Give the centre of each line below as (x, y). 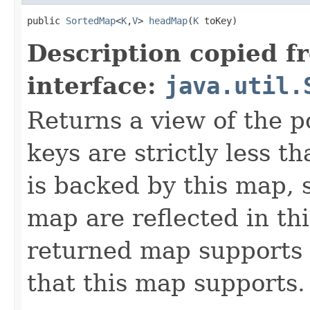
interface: (96, 85)
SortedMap (91, 20)
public (46, 20)
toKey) (218, 20)
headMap (168, 20)
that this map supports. (166, 283)
